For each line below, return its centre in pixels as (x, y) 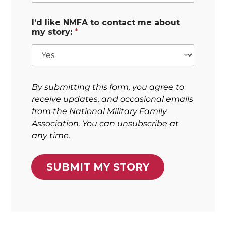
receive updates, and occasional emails (113, 99)
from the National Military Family (100, 111)
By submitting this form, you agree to (108, 87)
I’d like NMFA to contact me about (106, 23)
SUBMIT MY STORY (98, 167)
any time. (51, 136)
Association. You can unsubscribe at (105, 124)
